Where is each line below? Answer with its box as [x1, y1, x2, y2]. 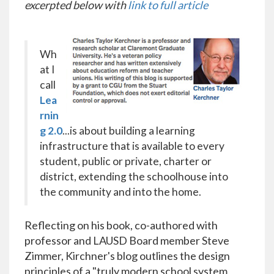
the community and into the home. [40, 185, 201, 198]
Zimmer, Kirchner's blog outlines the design [24, 249, 230, 262]
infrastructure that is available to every [40, 139, 224, 152]
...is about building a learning [62, 124, 195, 137]
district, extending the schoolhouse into [40, 170, 228, 183]
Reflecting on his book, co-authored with [24, 218, 218, 232]
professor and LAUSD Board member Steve [24, 234, 229, 247]
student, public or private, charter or [40, 155, 212, 168]
